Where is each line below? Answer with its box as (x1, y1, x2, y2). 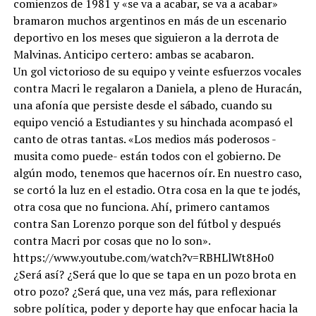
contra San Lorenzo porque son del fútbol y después (13, 215, 281, 231)
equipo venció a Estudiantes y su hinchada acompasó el (13, 114, 293, 130)
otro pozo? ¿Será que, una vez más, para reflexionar (13, 283, 276, 299)
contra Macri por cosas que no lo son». (13, 232, 211, 248)
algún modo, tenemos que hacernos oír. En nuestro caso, (13, 164, 302, 181)
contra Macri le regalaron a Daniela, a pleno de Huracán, (13, 80, 302, 96)
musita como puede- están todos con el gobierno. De (13, 147, 281, 164)
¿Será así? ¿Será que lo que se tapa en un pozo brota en (13, 266, 296, 282)
